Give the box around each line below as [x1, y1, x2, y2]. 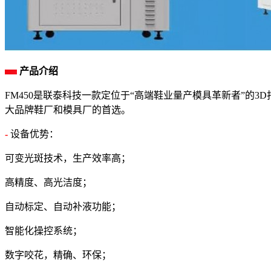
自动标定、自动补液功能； [5, 201, 121, 212]
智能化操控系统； [5, 226, 82, 237]
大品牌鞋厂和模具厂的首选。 [5, 105, 131, 116]
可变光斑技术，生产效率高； [5, 153, 131, 164]
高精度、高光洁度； [5, 177, 92, 188]
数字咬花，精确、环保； [5, 250, 111, 261]
